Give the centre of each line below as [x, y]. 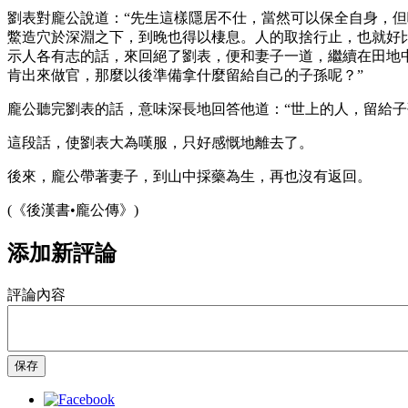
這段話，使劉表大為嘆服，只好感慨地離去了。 [160, 142]
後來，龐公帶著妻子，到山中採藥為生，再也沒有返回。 [189, 176]
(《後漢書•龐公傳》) [73, 209]
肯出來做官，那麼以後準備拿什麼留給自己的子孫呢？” [185, 75]
